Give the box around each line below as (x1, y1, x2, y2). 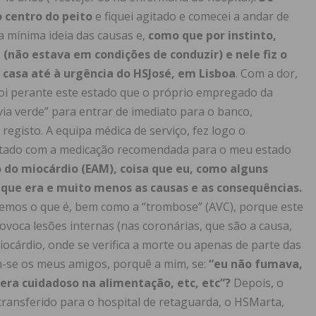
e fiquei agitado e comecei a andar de (92, 8, 289, 25)
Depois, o (231, 275, 284, 291)
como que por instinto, (148, 28, 276, 44)
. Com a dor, (236, 66, 298, 82)
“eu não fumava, (209, 256, 303, 272)
